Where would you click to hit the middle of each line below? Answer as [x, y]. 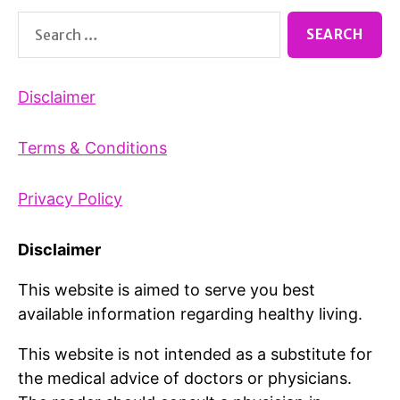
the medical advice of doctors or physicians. [185, 379]
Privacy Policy [70, 199]
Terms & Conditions [92, 148]
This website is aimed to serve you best [167, 290]
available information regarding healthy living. [190, 314]
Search [36, 21]
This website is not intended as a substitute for [195, 354]
